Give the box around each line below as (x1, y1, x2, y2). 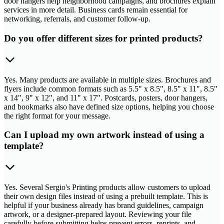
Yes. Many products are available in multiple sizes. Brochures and (4, 75, 211, 84)
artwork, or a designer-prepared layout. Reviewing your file (4, 209, 191, 218)
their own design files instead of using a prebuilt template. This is (4, 191, 208, 200)
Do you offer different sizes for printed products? (4, 32, 203, 43)
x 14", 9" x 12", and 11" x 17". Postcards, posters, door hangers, (4, 93, 207, 102)
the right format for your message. (4, 111, 110, 120)
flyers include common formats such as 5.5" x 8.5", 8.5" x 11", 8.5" (4, 84, 217, 93)
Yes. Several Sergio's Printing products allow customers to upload (4, 182, 210, 191)
